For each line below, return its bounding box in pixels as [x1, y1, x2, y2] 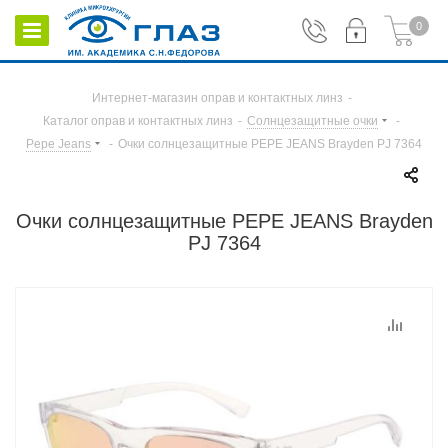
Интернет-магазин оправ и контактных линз [91, 91, 343, 105]
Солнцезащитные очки [247, 114, 378, 128]
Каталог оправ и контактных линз [43, 114, 233, 128]
